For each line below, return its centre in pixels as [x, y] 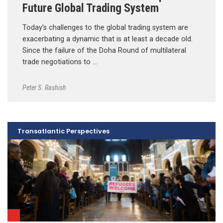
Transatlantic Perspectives [63, 131]
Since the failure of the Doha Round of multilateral [104, 51]
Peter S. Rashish [44, 87]
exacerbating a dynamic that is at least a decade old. [108, 39]
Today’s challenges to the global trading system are [105, 28]
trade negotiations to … [60, 62]
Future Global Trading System [91, 8]
